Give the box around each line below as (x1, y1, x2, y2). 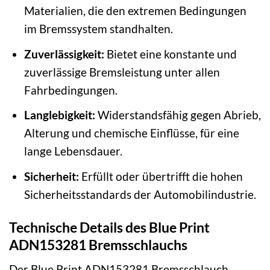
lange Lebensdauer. (24, 144, 122, 159)
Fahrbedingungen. (24, 83, 118, 97)
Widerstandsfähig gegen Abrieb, (95, 108, 261, 122)
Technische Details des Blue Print (9, 218, 210, 236)
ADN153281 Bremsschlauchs (9, 236, 187, 253)
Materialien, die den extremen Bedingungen (24, 4, 246, 18)
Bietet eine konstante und (104, 46, 237, 61)
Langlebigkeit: (24, 108, 95, 122)
